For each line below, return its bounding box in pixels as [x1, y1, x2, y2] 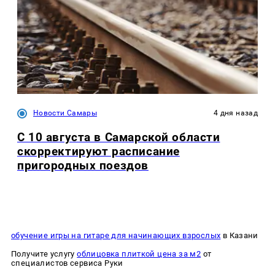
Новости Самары [33, 109, 98, 118]
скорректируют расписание [17, 144, 180, 159]
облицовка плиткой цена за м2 [77, 249, 201, 258]
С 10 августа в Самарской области [17, 130, 220, 145]
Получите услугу [11, 249, 77, 258]
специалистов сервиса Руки [11, 258, 123, 268]
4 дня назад [214, 109, 258, 118]
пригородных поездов [17, 158, 149, 173]
